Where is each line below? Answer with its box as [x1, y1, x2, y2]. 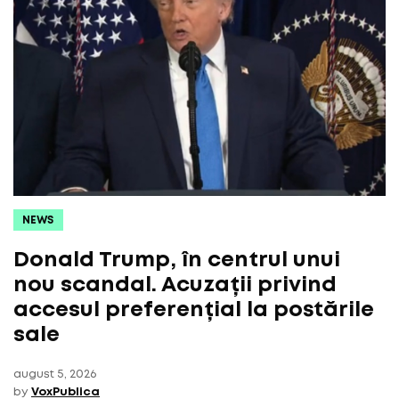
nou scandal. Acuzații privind [13, 275, 337, 295]
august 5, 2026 [13, 369, 96, 379]
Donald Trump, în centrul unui [13, 250, 340, 270]
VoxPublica [31, 387, 100, 397]
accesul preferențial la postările [13, 300, 374, 320]
